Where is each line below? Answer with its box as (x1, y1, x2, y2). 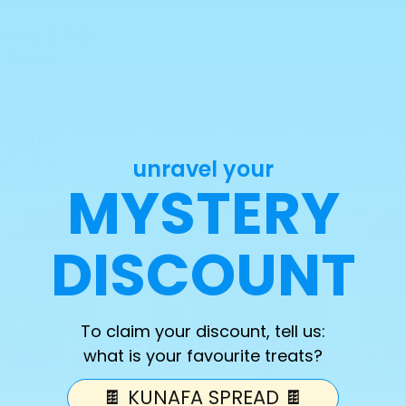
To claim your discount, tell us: (81, 319, 325, 343)
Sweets (4, 46, 57, 70)
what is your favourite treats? (83, 343, 323, 367)
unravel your (132, 153, 274, 184)
